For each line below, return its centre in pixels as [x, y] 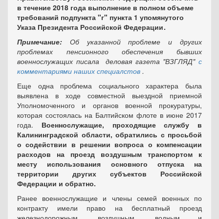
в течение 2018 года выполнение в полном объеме [105, 7]
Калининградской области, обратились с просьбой [109, 134]
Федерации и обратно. [56, 183]
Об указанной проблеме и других [136, 42]
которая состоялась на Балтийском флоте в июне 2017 [109, 115]
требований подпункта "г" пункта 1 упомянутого [100, 17]
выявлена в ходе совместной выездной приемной [109, 95]
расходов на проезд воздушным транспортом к [109, 154]
